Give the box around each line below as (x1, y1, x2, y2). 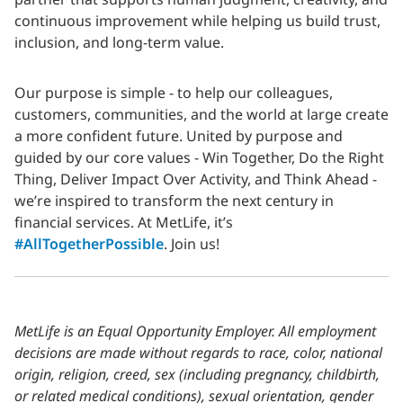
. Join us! (164, 233, 219, 254)
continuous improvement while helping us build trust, (14, 10, 381, 31)
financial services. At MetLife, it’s (14, 211, 233, 232)
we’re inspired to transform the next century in (14, 190, 334, 210)
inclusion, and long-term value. (14, 31, 224, 52)
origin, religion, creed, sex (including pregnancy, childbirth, (14, 363, 380, 384)
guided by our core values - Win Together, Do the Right (14, 147, 384, 167)
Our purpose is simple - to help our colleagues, (14, 82, 333, 103)
